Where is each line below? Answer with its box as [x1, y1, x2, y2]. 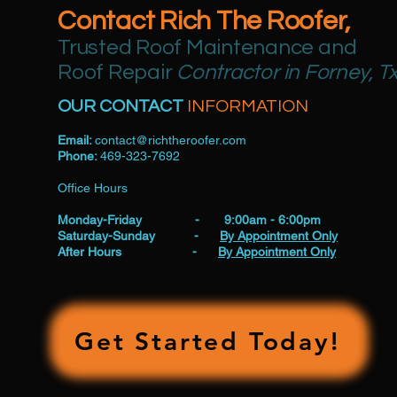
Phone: [58, 148, 100, 163]
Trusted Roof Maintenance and [58, 35, 357, 58]
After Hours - [58, 244, 218, 259]
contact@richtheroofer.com [95, 132, 246, 147]
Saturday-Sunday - [58, 228, 220, 243]
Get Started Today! [74, 325, 340, 356]
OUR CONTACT [58, 97, 187, 115]
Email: [58, 132, 95, 147]
